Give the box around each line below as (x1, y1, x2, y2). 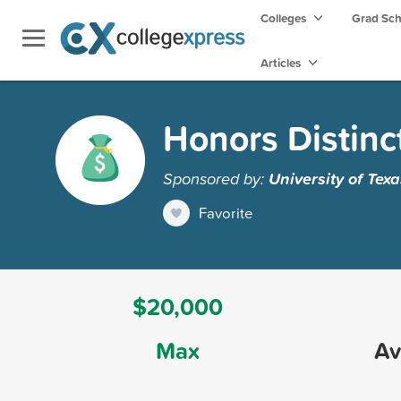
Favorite (199, 201, 253, 223)
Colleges (260, 9, 306, 27)
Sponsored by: (163, 166, 269, 190)
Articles (260, 54, 303, 72)
